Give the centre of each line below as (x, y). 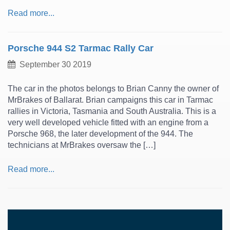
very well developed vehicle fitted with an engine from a (108, 122)
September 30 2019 (53, 64)
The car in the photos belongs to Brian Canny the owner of (113, 89)
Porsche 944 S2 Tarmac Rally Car (81, 48)
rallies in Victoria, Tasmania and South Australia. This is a (112, 111)
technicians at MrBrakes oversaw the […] (82, 145)
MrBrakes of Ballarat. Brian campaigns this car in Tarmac (110, 100)
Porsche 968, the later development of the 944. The (100, 134)
